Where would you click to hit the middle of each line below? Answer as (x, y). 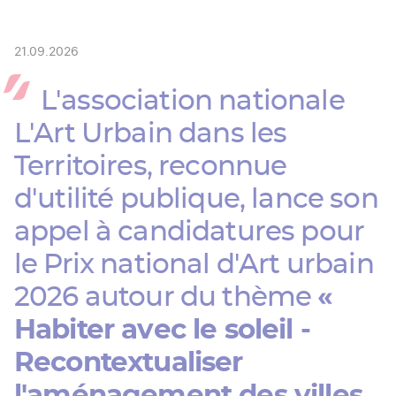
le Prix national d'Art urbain (194, 265)
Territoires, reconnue (151, 167)
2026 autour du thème (166, 298)
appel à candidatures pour (190, 232)
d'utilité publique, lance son (196, 200)
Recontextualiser (129, 363)
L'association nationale (193, 102)
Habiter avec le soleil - (162, 331)
